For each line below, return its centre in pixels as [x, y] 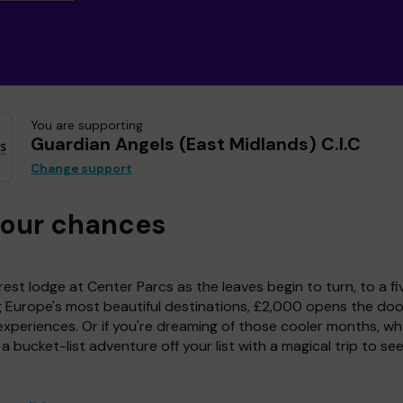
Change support [81, 169]
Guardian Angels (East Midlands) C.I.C [196, 144]
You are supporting [87, 126]
